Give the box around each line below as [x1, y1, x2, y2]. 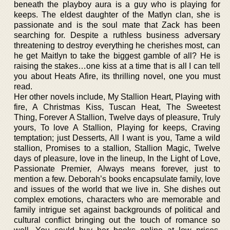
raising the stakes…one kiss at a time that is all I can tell [14, 61, 220, 70]
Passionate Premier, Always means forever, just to [14, 164, 220, 173]
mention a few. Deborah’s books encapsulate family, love [14, 174, 220, 183]
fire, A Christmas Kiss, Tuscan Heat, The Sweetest [14, 102, 220, 111]
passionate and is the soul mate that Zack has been [14, 20, 220, 29]
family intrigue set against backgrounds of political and [14, 205, 220, 214]
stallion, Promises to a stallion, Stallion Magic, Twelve [14, 143, 220, 152]
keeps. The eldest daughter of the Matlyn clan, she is [14, 10, 220, 19]
